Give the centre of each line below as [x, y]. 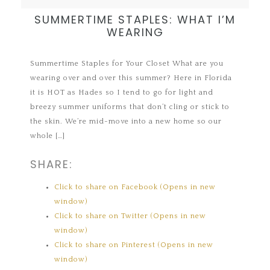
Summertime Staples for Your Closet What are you [127, 63]
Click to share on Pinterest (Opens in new [134, 245]
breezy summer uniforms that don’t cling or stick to [130, 107]
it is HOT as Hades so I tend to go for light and [122, 92]
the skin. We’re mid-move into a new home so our [126, 121]
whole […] [48, 136]
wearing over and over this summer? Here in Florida [131, 78]
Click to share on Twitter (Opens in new [130, 216]
